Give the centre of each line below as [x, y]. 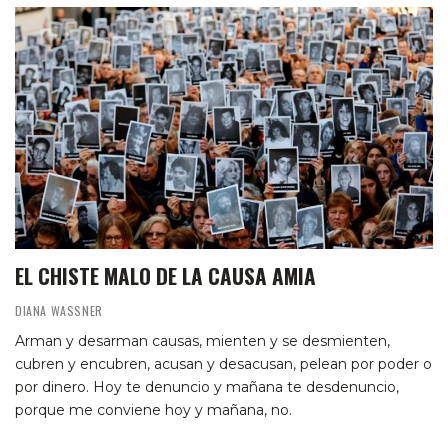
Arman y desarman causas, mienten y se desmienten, [202, 341]
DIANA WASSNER [59, 311]
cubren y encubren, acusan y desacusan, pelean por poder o [223, 364]
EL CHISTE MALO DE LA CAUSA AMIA [165, 276]
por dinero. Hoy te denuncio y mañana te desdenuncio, [207, 387]
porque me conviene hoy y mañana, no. [153, 410]
